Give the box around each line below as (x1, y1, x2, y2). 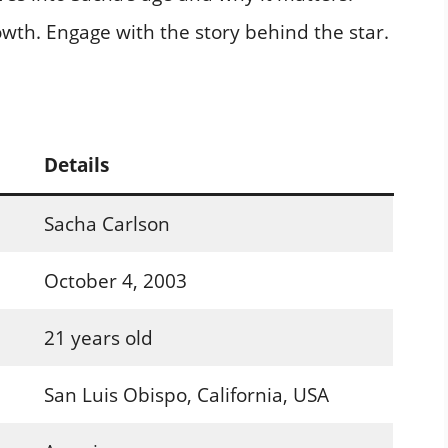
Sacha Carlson (43, 210, 170, 237)
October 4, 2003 (43, 267, 187, 294)
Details (43, 151, 109, 178)
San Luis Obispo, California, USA (43, 381, 329, 408)
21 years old (43, 324, 153, 351)
